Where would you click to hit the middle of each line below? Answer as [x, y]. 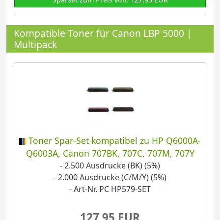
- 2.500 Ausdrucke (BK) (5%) [110, 165]
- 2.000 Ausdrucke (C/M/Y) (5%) [110, 177]
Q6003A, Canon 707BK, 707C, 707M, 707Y [110, 153]
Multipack [35, 44]
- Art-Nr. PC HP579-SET [110, 189]
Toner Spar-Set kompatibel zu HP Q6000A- [115, 140]
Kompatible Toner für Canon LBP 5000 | [103, 33]
